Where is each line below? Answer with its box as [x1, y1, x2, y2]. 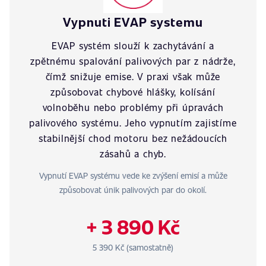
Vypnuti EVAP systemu [63, 13, 203, 30]
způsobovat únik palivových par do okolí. [59, 184, 207, 195]
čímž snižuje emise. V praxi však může [45, 70, 221, 83]
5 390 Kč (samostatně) [93, 242, 173, 253]
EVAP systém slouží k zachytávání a [51, 39, 215, 52]
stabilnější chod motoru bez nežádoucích [38, 132, 228, 144]
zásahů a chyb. [99, 147, 167, 160]
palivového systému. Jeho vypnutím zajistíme [29, 116, 237, 129]
